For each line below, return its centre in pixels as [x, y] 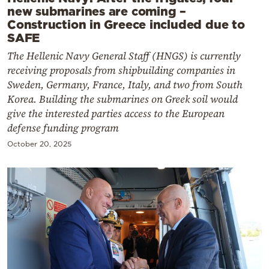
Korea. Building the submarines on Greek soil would [122, 99]
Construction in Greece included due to [126, 24]
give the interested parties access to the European [116, 114]
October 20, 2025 [39, 144]
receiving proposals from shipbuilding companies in [121, 71]
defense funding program [63, 128]
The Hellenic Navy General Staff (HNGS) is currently [124, 56]
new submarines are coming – [97, 11]
